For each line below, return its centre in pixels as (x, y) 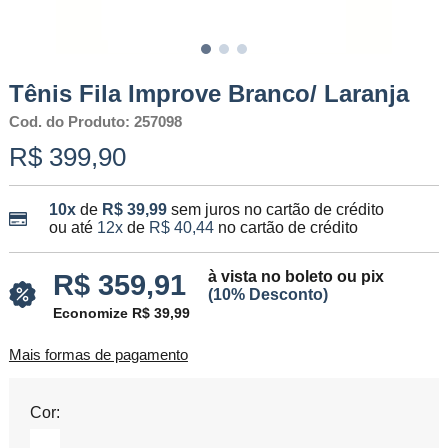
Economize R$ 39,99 (121, 313)
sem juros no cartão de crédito (277, 209)
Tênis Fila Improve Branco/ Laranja (208, 93)
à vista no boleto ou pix (295, 276)
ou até (72, 227)
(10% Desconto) (267, 294)
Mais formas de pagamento (98, 354)
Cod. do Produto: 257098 (95, 121)
